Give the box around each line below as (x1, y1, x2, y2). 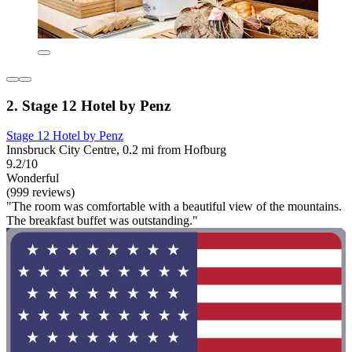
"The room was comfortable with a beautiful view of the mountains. (6, 200, 342, 214)
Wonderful (6, 171, 59, 185)
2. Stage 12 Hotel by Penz (6, 97, 170, 114)
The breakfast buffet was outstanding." (6, 214, 198, 228)
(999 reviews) (6, 185, 75, 200)
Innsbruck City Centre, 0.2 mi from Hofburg (6, 143, 226, 157)
